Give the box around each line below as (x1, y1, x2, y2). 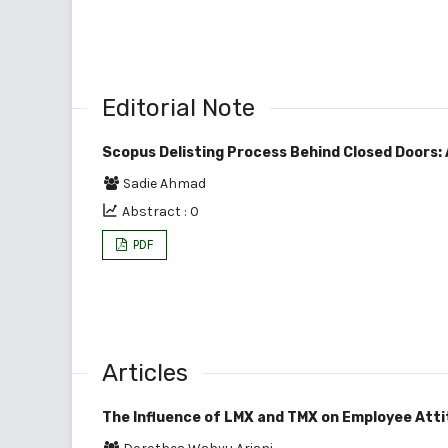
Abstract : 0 (122, 202, 199, 220)
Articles (102, 358, 188, 387)
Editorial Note (102, 93, 255, 122)
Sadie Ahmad (123, 174, 206, 192)
